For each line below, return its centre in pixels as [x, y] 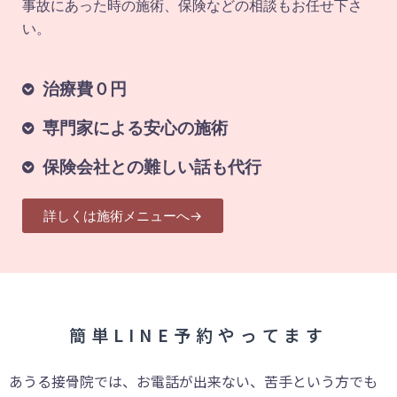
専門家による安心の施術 [135, 128]
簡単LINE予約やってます [198, 335]
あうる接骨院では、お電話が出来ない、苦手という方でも [193, 381]
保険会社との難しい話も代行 [152, 167]
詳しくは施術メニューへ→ [123, 216]
